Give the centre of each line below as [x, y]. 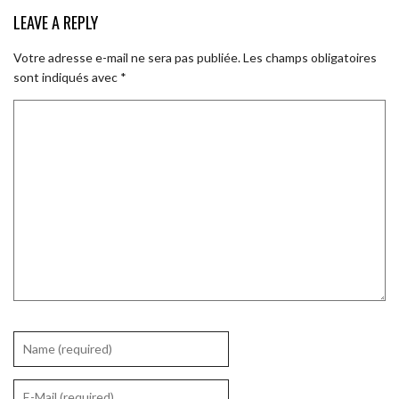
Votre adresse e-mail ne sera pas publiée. [127, 57]
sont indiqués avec [67, 77]
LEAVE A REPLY [56, 21]
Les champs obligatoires [310, 57]
